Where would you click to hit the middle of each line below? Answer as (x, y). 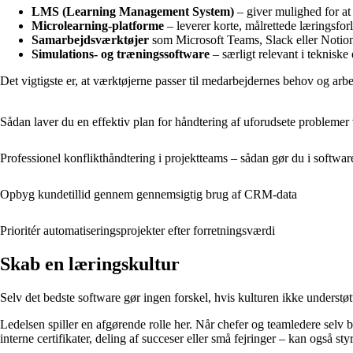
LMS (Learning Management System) (133, 12)
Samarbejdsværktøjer (90, 40)
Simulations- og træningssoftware (121, 54)
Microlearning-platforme (98, 26)
